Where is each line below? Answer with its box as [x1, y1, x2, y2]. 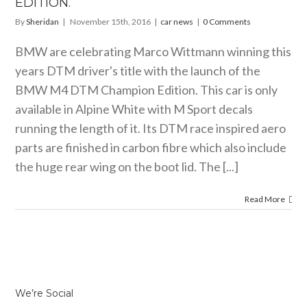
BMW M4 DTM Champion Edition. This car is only [15, 82, 278, 98]
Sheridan [26, 16, 60, 27]
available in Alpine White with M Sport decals [15, 101, 254, 117]
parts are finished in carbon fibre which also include [15, 140, 287, 156]
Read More [244, 194, 285, 205]
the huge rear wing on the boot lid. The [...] [15, 159, 239, 175]
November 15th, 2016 [70, 16, 151, 27]
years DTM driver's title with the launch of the [15, 63, 261, 79]
